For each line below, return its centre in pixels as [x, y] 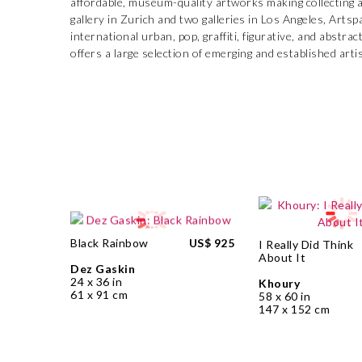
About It [282, 257]
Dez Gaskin [103, 268]
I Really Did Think [306, 244]
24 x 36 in [96, 281]
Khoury [280, 283]
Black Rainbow [109, 242]
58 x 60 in [285, 296]
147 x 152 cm [295, 309]
